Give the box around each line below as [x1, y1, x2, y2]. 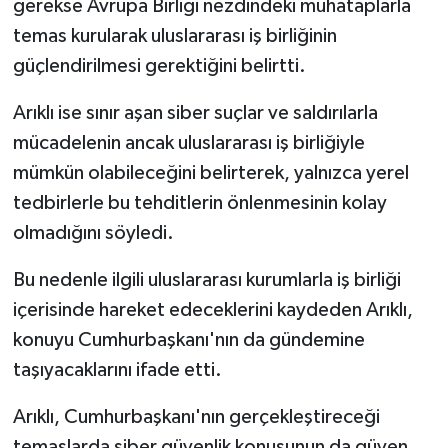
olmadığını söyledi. [12, 222, 174, 243]
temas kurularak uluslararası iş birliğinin [12, 25, 337, 46]
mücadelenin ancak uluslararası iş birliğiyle [12, 132, 365, 153]
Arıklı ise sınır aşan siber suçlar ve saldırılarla [12, 102, 378, 123]
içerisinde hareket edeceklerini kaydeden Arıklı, [12, 299, 413, 320]
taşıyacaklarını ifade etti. [12, 359, 222, 380]
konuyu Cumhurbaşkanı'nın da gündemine [12, 329, 365, 350]
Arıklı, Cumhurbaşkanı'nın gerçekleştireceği [12, 406, 380, 427]
